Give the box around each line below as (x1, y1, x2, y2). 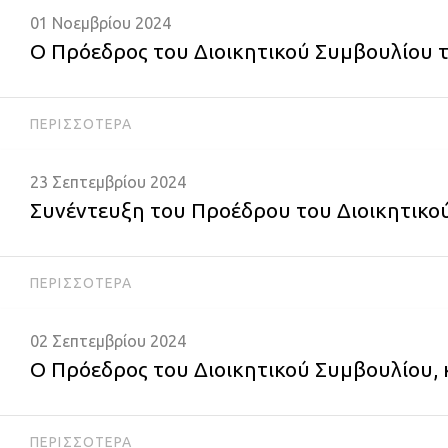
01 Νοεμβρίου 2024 (30, 14, 171, 32)
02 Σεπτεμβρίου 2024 (30, 332, 186, 350)
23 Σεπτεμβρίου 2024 (30, 173, 186, 191)
